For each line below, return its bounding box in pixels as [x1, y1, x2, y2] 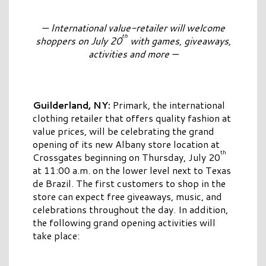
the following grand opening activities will [33, 216, 216, 230]
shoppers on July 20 [35, 34, 122, 48]
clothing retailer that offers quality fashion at [33, 111, 231, 125]
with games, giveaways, [127, 34, 231, 48]
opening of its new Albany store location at [33, 137, 220, 151]
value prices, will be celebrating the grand [33, 124, 214, 138]
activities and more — [88, 47, 178, 61]
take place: [33, 229, 80, 243]
